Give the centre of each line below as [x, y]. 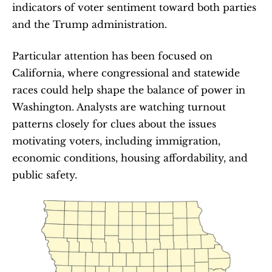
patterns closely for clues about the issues [114, 124]
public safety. [45, 175]
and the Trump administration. [90, 24]
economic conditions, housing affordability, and [130, 158]
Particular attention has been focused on [112, 56]
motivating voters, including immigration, [116, 141]
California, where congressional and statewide [126, 73]
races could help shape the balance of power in [129, 90]
